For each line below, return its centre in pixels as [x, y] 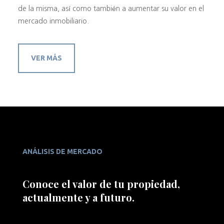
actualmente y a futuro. [78, 197]
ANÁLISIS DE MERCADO [62, 151]
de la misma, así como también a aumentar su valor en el [111, 8]
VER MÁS [46, 58]
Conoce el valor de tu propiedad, [101, 183]
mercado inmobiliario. [53, 21]
